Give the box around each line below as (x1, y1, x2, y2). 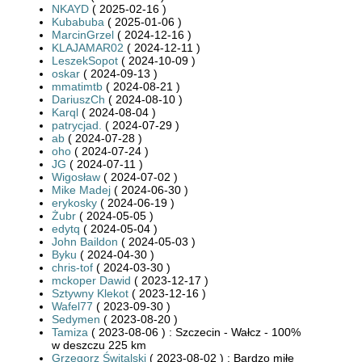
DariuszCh (52, 92, 105, 106)
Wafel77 (52, 299, 93, 313)
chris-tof (52, 260, 93, 274)
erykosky (52, 196, 97, 209)
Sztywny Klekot (52, 286, 128, 300)
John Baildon (52, 234, 118, 248)
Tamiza (52, 325, 88, 339)
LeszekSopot (52, 53, 118, 67)
